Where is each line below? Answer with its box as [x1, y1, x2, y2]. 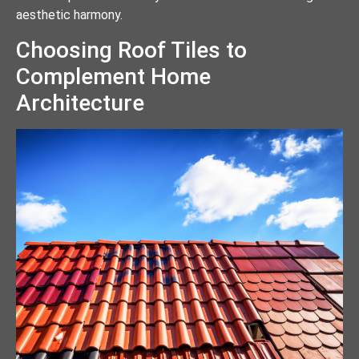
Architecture [16, 89, 144, 116]
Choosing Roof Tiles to [16, 36, 247, 63]
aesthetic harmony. [16, 7, 123, 23]
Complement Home [16, 63, 211, 90]
